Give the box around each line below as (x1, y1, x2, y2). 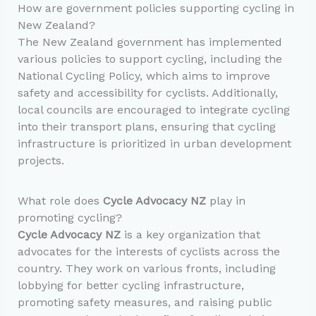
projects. (17, 154, 64, 168)
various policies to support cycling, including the (17, 52, 282, 66)
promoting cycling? (17, 210, 122, 224)
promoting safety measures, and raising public (17, 295, 272, 309)
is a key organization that (120, 227, 260, 241)
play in (205, 193, 245, 207)
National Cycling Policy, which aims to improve (17, 69, 270, 83)
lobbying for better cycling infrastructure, (17, 278, 244, 292)
